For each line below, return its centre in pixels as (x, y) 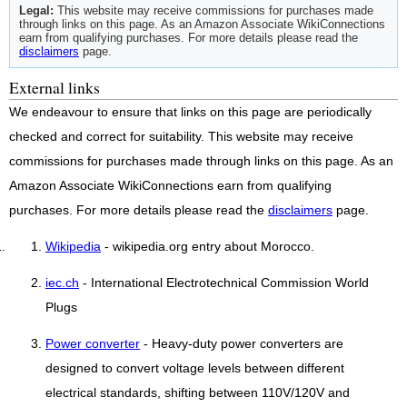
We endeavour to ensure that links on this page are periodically (190, 113)
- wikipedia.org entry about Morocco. (208, 246)
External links (55, 88)
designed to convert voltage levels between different (195, 368)
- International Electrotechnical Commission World (224, 283)
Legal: (36, 10)
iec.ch (62, 283)
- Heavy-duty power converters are (242, 343)
